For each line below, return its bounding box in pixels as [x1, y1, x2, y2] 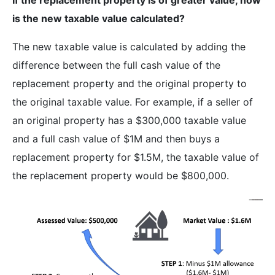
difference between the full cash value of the [12, 58, 220, 71]
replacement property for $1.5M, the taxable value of [12, 150, 259, 163]
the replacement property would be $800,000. [12, 169, 232, 182]
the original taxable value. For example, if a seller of [12, 95, 253, 108]
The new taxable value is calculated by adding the [12, 40, 246, 53]
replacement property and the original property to [12, 77, 247, 90]
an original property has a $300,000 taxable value [12, 114, 246, 126]
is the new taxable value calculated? [12, 12, 187, 25]
